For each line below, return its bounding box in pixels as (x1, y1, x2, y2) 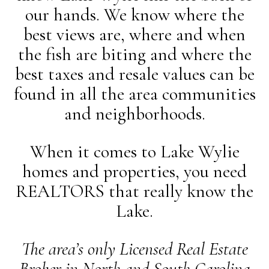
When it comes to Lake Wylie (29, 141, 240, 163)
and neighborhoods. (64, 103, 205, 125)
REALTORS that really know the (16, 180, 253, 202)
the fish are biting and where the (17, 43, 252, 65)
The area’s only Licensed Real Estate (21, 238, 248, 260)
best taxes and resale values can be (14, 63, 255, 85)
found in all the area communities (13, 83, 256, 105)
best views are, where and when (23, 23, 246, 46)
